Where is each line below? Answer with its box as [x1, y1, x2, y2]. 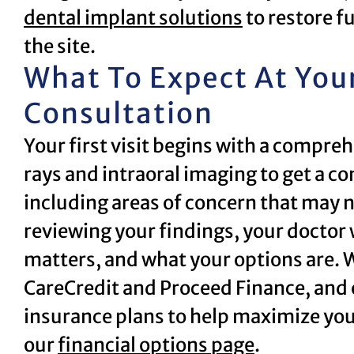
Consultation [24, 96, 213, 131]
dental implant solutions [24, 5, 243, 30]
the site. [24, 33, 96, 58]
